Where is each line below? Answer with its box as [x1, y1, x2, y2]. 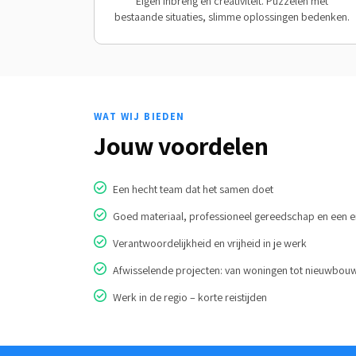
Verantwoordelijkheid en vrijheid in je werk [113, 236, 307, 250]
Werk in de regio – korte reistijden [113, 290, 267, 304]
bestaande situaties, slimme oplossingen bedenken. [114, 10, 350, 24]
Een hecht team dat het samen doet [113, 182, 273, 196]
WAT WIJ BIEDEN [94, 110, 185, 123]
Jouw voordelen [94, 129, 269, 162]
